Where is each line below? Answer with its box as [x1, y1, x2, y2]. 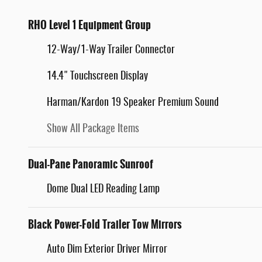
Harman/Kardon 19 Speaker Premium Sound [47, 98, 219, 109]
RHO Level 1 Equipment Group [28, 17, 151, 34]
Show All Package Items [47, 124, 139, 135]
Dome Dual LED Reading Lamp [47, 184, 160, 195]
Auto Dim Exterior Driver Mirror [47, 244, 167, 256]
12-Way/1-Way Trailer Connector [47, 45, 175, 56]
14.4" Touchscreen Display [47, 71, 148, 82]
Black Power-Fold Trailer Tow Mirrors [28, 216, 182, 233]
